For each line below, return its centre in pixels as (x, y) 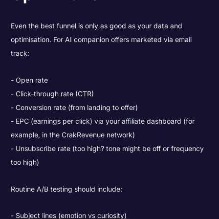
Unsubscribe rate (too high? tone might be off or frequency (110, 149)
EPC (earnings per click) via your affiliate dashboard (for (105, 121)
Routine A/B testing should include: (67, 189)
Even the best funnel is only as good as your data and (97, 26)
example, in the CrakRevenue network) (73, 135)
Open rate (32, 80)
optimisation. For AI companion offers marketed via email (101, 40)
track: (20, 53)
